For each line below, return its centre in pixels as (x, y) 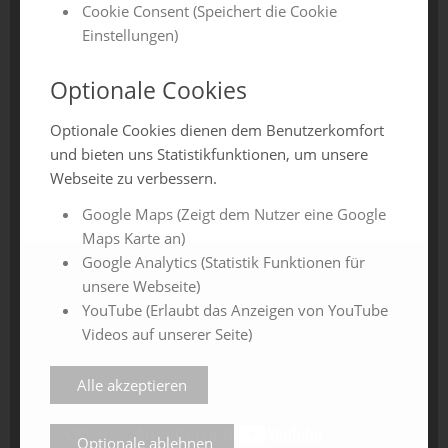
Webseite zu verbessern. (133, 178)
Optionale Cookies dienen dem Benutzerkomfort (217, 130)
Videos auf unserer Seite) (167, 334)
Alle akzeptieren (132, 385)
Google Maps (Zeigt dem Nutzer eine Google (234, 214)
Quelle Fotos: (56, 118)
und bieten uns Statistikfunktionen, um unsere (209, 154)
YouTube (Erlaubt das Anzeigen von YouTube (235, 310)
